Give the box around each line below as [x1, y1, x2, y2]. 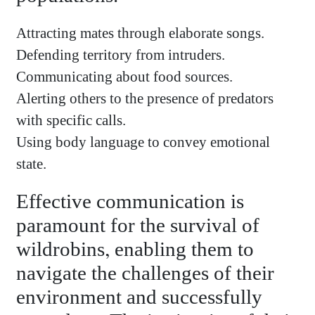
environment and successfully [16, 286, 263, 310]
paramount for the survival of [16, 214, 260, 238]
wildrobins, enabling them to [16, 238, 255, 262]
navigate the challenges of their [16, 262, 275, 286]
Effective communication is [16, 191, 245, 214]
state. [16, 156, 47, 174]
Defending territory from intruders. [16, 47, 226, 65]
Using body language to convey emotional [16, 134, 271, 152]
